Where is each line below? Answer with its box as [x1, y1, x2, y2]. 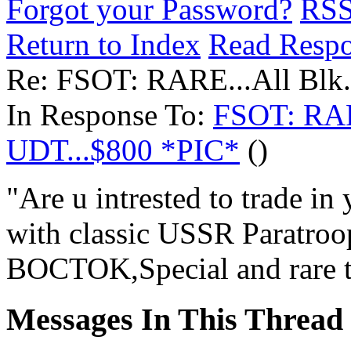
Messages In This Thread [6, 301, 343, 337]
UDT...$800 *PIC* [6, 133, 240, 167]
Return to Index [6, 27, 201, 61]
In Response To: [6, 98, 213, 132]
